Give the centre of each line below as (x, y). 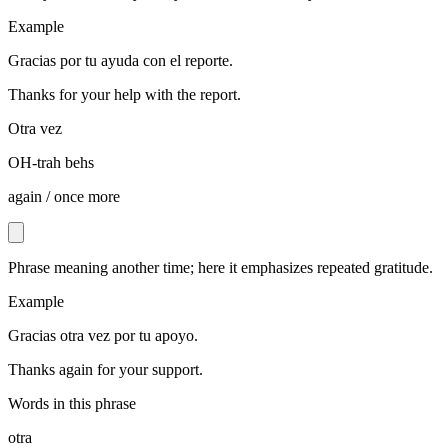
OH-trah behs (51, 163)
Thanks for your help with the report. (124, 95)
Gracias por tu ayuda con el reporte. (120, 61)
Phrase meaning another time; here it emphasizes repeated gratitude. (220, 268)
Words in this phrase (72, 404)
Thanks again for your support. (105, 370)
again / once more (64, 197)
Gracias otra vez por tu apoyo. (103, 336)
